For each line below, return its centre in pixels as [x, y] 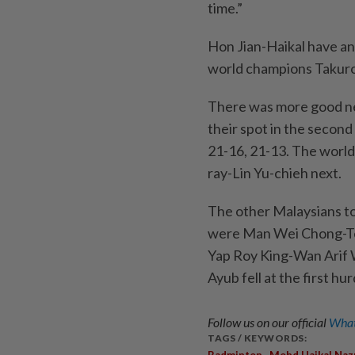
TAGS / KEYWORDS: [257, 338]
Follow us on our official [268, 322]
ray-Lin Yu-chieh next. [275, 172]
